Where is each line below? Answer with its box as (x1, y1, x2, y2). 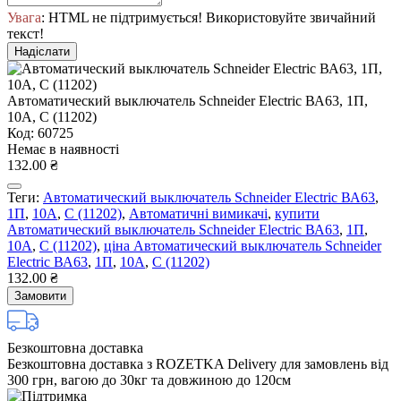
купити (275, 205, 320, 221)
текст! (7, 25, 44, 41)
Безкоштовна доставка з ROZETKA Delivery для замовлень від (7, 355, 388, 371)
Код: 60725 (7, 124, 73, 141)
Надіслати (14, 44, 70, 58)
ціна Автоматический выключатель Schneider (104, 237, 381, 253)
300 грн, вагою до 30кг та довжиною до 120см (7, 371, 291, 388)
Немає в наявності (7, 141, 119, 157)
